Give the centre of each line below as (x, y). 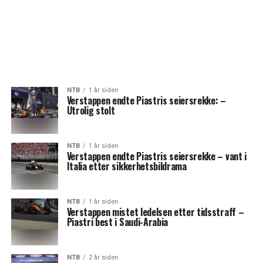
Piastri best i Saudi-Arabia (117, 222)
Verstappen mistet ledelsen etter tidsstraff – (155, 212)
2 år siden (103, 257)
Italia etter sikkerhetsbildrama (127, 166)
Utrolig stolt (91, 110)
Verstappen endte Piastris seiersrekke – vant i (156, 156)
